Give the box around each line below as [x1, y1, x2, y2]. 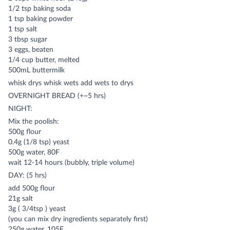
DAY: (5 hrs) [8, 172, 47, 179]
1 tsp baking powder [8, 15, 73, 23]
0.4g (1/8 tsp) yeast [8, 139, 69, 146]
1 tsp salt [8, 26, 37, 33]
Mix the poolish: [8, 118, 59, 125]
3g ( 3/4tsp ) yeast [8, 205, 66, 213]
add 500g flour [8, 185, 55, 192]
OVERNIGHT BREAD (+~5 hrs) [8, 92, 106, 100]
